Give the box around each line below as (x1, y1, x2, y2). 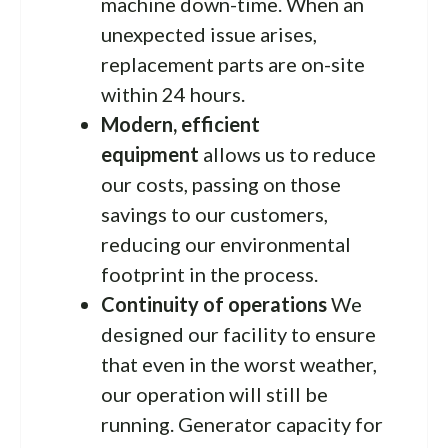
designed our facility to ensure (101, 321, 376, 346)
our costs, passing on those (101, 171, 341, 196)
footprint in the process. (101, 261, 318, 286)
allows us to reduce (199, 141, 376, 166)
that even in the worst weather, (101, 351, 377, 376)
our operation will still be (101, 381, 328, 406)
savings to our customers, (101, 201, 328, 226)
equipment (101, 141, 199, 166)
